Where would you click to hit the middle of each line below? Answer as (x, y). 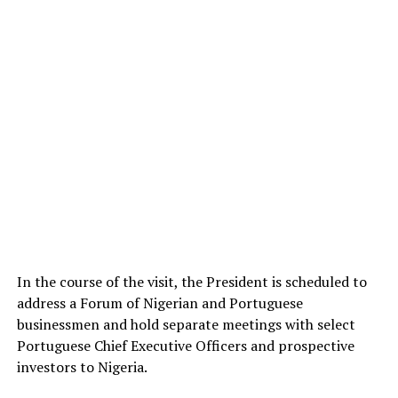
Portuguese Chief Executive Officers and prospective (185, 345)
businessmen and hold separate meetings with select (186, 324)
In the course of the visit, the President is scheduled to (191, 281)
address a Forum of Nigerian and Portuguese (159, 302)
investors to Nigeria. (82, 366)
